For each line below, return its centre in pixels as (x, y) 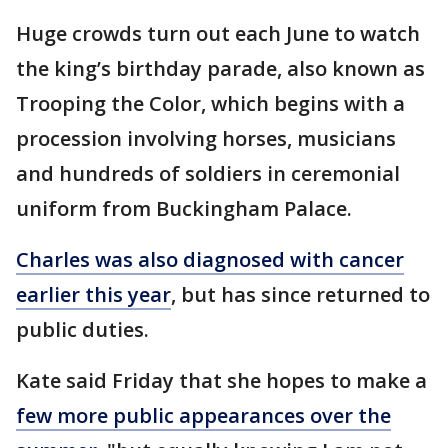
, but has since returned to (300, 294)
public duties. (85, 329)
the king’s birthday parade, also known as (220, 68)
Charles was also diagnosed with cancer (210, 259)
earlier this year (93, 294)
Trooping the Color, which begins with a (210, 103)
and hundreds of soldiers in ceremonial (208, 173)
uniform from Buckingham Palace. (186, 208)
